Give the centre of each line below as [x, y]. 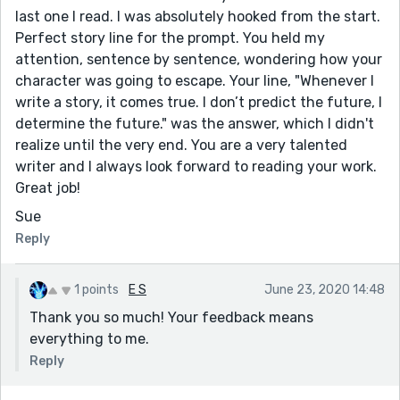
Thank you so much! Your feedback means [171, 317]
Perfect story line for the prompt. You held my [170, 37]
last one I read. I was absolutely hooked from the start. [198, 16]
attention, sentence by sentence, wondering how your [199, 59]
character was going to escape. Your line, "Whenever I [195, 80]
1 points [96, 289]
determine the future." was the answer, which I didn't [195, 123]
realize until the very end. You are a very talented [181, 145]
